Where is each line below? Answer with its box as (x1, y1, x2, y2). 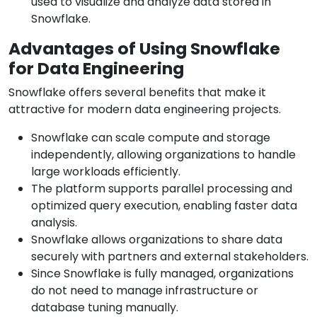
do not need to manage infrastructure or (31, 282, 258, 299)
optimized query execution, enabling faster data (31, 197, 297, 214)
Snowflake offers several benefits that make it (8, 84, 266, 101)
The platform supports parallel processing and (31, 180, 292, 197)
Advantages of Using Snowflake (8, 37, 280, 61)
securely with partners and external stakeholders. (31, 248, 309, 265)
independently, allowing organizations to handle (31, 146, 296, 163)
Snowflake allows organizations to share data (31, 231, 282, 248)
